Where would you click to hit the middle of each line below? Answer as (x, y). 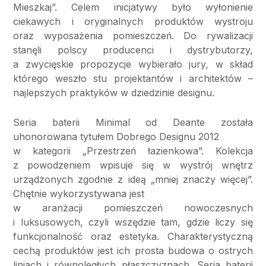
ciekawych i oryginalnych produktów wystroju (133, 22)
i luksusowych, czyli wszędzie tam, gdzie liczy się (133, 222)
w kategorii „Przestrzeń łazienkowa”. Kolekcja (133, 151)
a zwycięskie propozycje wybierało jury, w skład (133, 64)
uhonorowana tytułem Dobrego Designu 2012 (116, 137)
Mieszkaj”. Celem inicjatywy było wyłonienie (133, 7)
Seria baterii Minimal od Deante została (133, 123)
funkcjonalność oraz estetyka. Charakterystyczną (133, 237)
